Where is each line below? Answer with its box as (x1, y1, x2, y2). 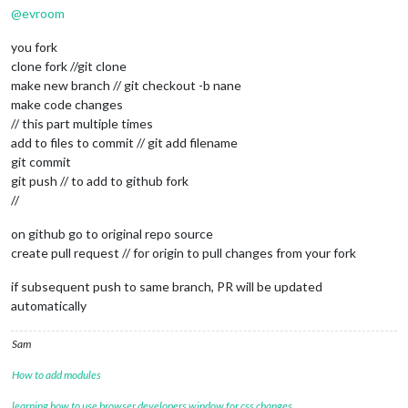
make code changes (11, 96, 123, 112)
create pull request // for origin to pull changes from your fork (11, 244, 356, 260)
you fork (11, 38, 57, 55)
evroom (22, 5, 65, 21)
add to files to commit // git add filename (11, 134, 238, 150)
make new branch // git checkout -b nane (11, 76, 241, 93)
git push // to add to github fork (11, 172, 189, 189)
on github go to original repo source (11, 225, 213, 241)
